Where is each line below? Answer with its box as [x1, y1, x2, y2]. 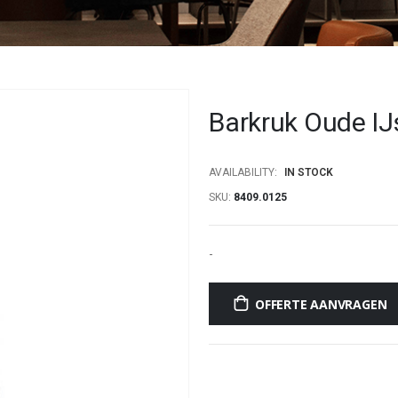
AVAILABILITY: [209, 166, 278, 179]
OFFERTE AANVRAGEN [255, 295, 387, 313]
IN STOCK [284, 166, 334, 179]
